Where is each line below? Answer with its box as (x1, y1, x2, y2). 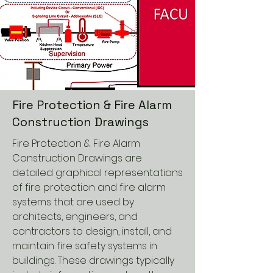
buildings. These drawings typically (12, 253, 174, 268)
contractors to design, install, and (12, 224, 172, 238)
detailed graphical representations (12, 166, 183, 180)
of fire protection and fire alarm (12, 180, 166, 194)
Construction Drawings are (12, 151, 142, 165)
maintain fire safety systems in (12, 239, 157, 253)
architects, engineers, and (12, 210, 138, 224)
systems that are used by (12, 195, 134, 209)
